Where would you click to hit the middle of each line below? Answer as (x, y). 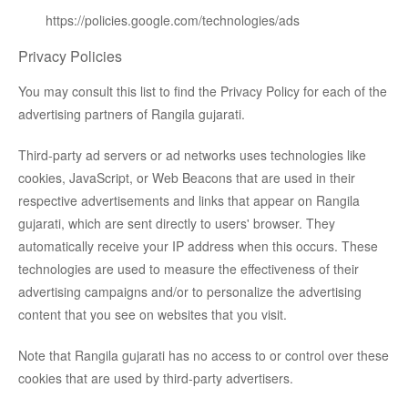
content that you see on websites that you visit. (153, 315)
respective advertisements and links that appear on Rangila (189, 201)
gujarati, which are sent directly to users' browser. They (177, 224)
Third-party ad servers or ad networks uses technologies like (192, 155)
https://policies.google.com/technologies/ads (173, 20)
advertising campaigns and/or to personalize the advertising (190, 292)
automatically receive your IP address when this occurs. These (198, 246)
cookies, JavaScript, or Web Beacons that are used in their (187, 178)
